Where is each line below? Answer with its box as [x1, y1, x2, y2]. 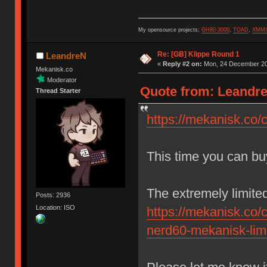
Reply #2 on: [162, 60, 202, 67]
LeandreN [45, 50, 86, 61]
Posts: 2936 [36, 191, 71, 198]
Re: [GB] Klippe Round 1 [157, 49, 240, 58]
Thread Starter [36, 86, 81, 94]
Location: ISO [36, 204, 76, 212]
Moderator [47, 76, 77, 83]
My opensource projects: [138, 26, 201, 33]
